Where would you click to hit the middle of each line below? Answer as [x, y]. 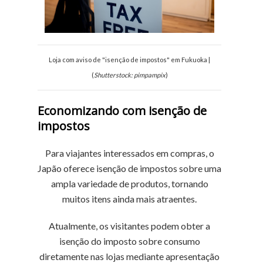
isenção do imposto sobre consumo [129, 241]
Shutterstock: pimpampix [129, 75]
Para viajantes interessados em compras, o [129, 153]
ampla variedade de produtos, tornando [129, 183]
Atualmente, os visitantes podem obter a [130, 226]
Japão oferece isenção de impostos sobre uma [130, 168]
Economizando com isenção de [122, 111]
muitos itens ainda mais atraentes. [130, 199]
